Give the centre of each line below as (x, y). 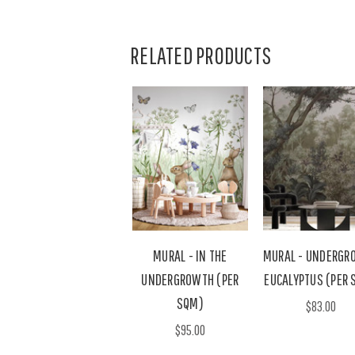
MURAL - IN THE (190, 255)
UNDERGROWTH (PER (190, 279)
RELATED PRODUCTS (200, 55)
